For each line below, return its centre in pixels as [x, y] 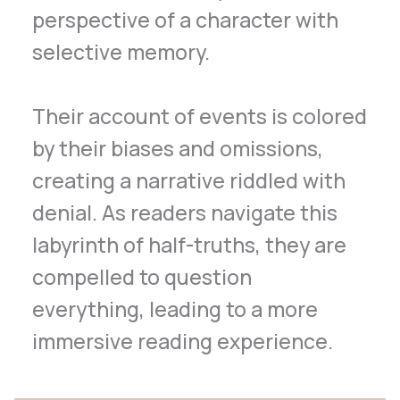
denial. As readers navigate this [185, 213]
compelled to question [142, 277]
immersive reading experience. [183, 342]
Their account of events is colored [200, 117]
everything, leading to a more [175, 309]
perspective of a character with [186, 19]
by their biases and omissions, [178, 149]
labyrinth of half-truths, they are [190, 245]
